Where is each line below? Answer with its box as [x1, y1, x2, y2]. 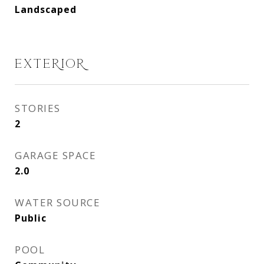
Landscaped [15, 3, 77, 16]
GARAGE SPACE [15, 148, 96, 162]
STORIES [15, 101, 61, 115]
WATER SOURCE [15, 196, 100, 209]
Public [15, 212, 47, 225]
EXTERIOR [15, 57, 86, 70]
